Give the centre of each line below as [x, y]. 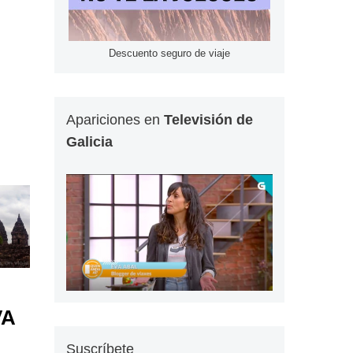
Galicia [89, 142]
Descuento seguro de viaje [169, 54]
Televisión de [208, 120]
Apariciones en [115, 120]
